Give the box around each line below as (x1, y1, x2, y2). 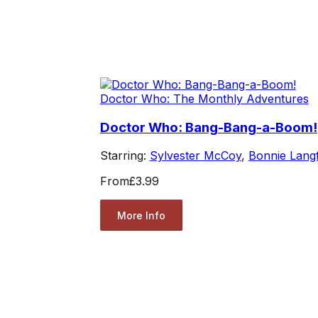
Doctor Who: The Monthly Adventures (99, 91, 309, 106)
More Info (116, 209, 165, 221)
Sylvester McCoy (149, 148, 241, 163)
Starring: (99, 148, 150, 163)
